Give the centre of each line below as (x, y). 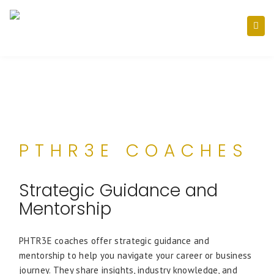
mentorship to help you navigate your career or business (135, 255)
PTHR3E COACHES (134, 151)
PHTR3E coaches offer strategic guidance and (114, 241)
